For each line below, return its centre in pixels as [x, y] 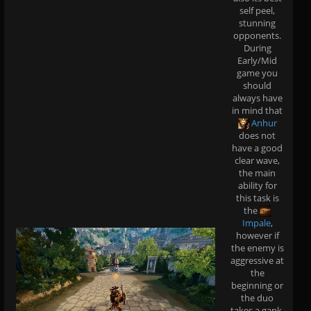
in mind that [257, 110]
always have [257, 98]
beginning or [257, 285]
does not [257, 135]
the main [257, 173]
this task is [257, 197]
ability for [257, 185]
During [257, 48]
